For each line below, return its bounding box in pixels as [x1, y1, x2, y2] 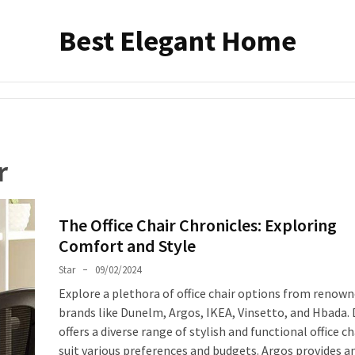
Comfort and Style [59, 234, 196, 257]
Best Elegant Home [59, 23, 296, 59]
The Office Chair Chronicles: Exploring [59, 213, 337, 236]
